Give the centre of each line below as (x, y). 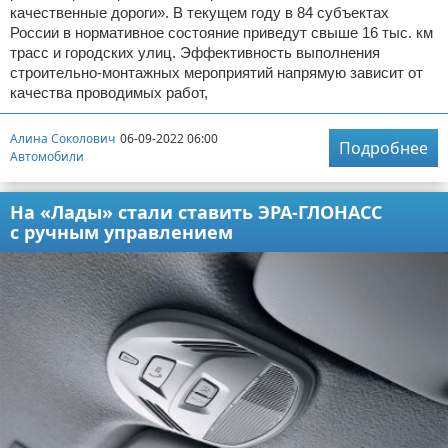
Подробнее (383, 147)
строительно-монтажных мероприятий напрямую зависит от (216, 72)
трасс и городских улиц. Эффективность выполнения (195, 52)
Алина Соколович (62, 139)
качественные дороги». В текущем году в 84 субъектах (199, 12)
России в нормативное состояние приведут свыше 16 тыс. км (221, 32)
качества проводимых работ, (109, 92)
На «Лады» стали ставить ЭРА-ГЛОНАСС (196, 211)
